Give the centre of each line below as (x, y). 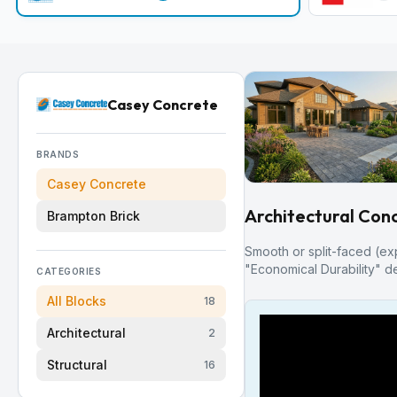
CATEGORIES (69, 271)
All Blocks (77, 301)
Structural (77, 365)
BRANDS (58, 154)
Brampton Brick (93, 216)
